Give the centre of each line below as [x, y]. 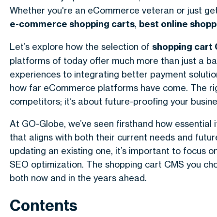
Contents [44, 205]
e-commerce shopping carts [72, 24]
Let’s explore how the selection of [81, 46]
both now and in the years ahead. [78, 178]
